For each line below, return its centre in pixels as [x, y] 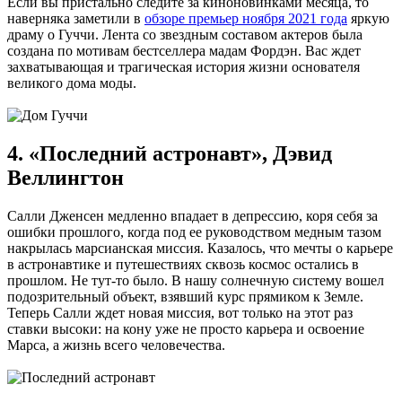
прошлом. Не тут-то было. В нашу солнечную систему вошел [196, 281]
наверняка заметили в [76, 19]
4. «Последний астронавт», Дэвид [170, 154]
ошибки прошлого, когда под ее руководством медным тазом [194, 232]
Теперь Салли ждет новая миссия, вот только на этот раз [180, 313]
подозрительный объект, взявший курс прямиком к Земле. [185, 297]
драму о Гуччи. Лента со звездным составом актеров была [185, 35]
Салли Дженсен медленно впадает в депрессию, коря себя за [192, 216]
